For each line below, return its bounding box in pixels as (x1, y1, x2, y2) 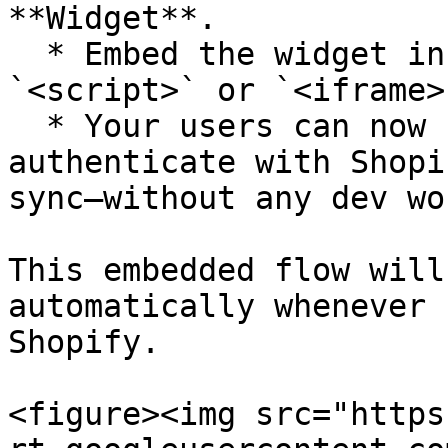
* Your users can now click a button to (8, 108, 46, 144)
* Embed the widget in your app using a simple (8, 36, 46, 72)
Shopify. (8, 324, 160, 360)
